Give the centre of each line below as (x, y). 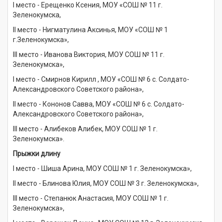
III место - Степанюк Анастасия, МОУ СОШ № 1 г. (91, 198)
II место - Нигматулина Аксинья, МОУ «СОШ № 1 (90, 29)
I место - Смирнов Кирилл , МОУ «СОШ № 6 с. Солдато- (101, 79)
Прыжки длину (37, 153)
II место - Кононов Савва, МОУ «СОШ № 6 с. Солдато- (99, 104)
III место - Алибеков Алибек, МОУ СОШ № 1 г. (85, 129)
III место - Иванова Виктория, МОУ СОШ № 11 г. (89, 54)
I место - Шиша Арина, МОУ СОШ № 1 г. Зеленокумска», (102, 168)
